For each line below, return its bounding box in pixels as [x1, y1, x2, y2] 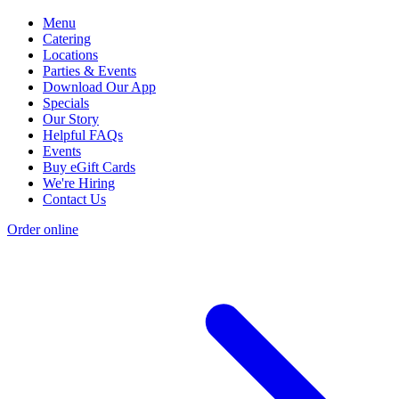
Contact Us [43, 191, 106, 208]
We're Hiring [43, 175, 115, 191]
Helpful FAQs [43, 127, 123, 143]
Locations [43, 47, 98, 63]
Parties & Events [43, 63, 136, 79]
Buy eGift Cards [43, 159, 135, 175]
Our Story [43, 111, 99, 127]
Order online [7, 222, 78, 238]
